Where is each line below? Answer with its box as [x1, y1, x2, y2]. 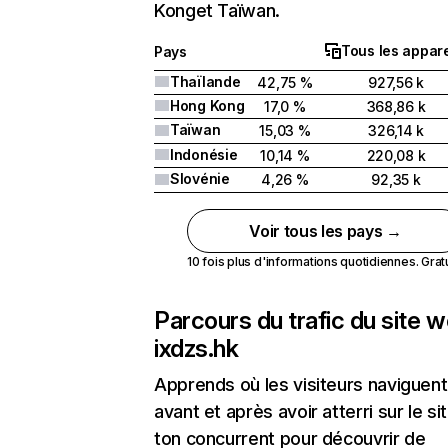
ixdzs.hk [154, 334, 239, 363]
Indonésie [170, 146, 238, 163]
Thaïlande [170, 73, 241, 90]
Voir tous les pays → [249, 221, 402, 241]
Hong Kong [170, 97, 245, 114]
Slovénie [170, 170, 230, 187]
